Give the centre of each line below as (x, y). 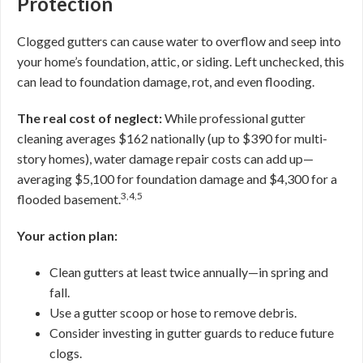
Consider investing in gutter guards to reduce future (192, 333)
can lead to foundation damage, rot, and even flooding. (166, 81)
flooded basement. (69, 199)
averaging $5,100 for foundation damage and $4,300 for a (177, 179)
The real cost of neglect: (90, 118)
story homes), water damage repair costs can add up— (165, 158)
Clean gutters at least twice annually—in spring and (189, 272)
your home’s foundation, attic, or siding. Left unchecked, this (181, 61)
